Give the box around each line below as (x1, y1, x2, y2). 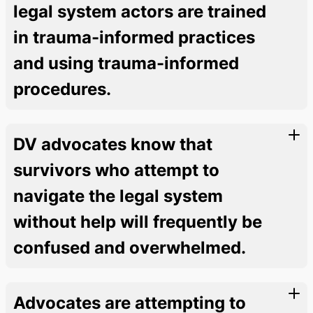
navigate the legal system (13, 185, 223, 206)
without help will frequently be (13, 211, 262, 232)
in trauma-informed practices (13, 27, 255, 48)
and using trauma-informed (13, 52, 239, 73)
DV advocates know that (13, 133, 212, 154)
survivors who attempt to (13, 159, 219, 180)
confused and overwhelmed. (13, 237, 246, 258)
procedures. (13, 78, 111, 99)
